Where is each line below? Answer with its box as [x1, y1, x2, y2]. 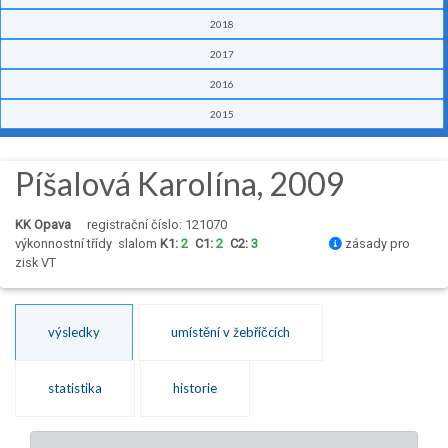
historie [173, 380, 217, 397]
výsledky [48, 324, 100, 341]
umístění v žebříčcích [171, 324, 290, 341]
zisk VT [15, 255, 56, 271]
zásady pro [342, 236, 410, 252]
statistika [48, 380, 102, 397]
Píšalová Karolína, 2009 [15, 164, 345, 204]
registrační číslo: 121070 [87, 217, 227, 233]
